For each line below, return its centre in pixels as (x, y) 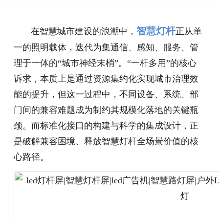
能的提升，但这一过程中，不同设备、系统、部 (106, 94)
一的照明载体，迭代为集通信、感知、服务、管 (106, 47)
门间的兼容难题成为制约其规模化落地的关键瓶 (106, 110)
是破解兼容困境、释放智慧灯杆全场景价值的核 (106, 141)
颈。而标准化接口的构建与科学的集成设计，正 (106, 126)
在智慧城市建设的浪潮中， (75, 31)
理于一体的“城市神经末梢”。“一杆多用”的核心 (105, 63)
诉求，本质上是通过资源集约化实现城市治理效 (106, 79)
